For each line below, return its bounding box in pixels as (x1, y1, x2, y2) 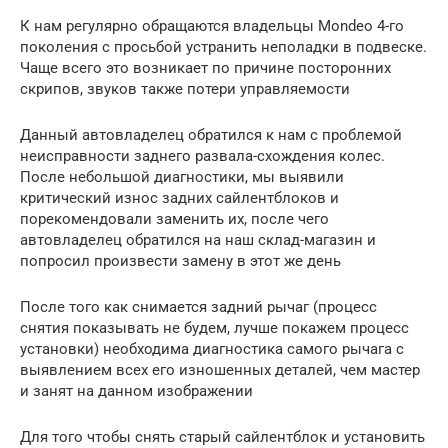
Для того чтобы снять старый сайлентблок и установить (20, 427, 425, 446)
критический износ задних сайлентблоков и (20, 188, 339, 207)
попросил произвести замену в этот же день (20, 251, 341, 270)
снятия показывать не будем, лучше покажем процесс (20, 318, 409, 337)
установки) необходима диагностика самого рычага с (20, 339, 404, 358)
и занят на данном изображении (20, 381, 253, 400)
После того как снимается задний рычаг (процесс (20, 297, 377, 316)
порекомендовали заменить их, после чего (20, 209, 329, 228)
